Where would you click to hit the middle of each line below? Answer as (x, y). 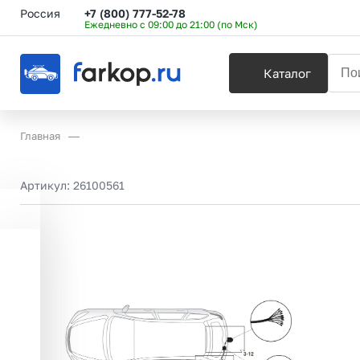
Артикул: (47, 185)
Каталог (287, 73)
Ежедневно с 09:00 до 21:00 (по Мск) (171, 24)
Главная (40, 136)
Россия (40, 13)
